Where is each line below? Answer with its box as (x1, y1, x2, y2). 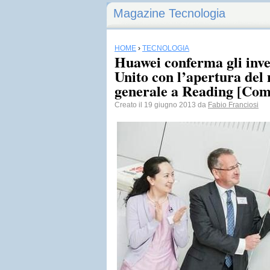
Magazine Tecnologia (113, 7, 225, 20)
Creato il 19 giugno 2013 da (115, 101, 208, 109)
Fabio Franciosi (208, 101, 259, 109)
